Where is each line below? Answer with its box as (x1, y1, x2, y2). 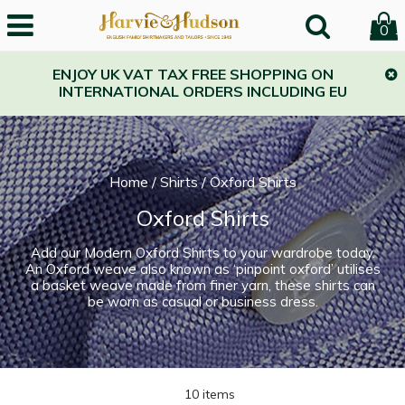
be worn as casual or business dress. (87, 293, 318, 310)
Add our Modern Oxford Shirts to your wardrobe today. (30, 244, 375, 261)
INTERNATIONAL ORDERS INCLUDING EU (58, 82, 347, 100)
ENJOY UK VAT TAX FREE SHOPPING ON (52, 65, 334, 83)
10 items (184, 386, 235, 402)
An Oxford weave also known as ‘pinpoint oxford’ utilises (24, 260, 381, 278)
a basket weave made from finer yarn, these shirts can (30, 277, 375, 294)
